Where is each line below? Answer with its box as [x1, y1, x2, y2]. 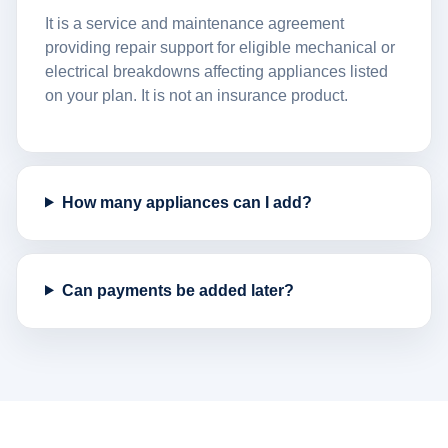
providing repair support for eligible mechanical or [45, 38, 395, 56]
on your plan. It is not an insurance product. [45, 86, 348, 104]
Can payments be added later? [61, 281, 294, 299]
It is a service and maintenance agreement [45, 14, 344, 32]
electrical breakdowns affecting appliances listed [45, 62, 388, 80]
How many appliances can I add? [61, 193, 312, 211]
